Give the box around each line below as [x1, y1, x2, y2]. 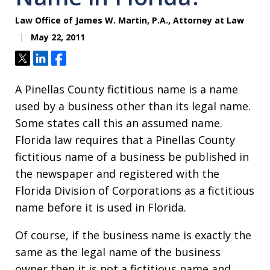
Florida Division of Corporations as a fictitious [15, 183, 254, 198]
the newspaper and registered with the [15, 166, 219, 181]
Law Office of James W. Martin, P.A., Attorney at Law [15, 14, 244, 27]
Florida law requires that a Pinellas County [15, 133, 235, 148]
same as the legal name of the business [15, 245, 221, 260]
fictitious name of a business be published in [15, 149, 249, 165]
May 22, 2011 [28, 31, 85, 43]
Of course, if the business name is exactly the [15, 228, 251, 243]
